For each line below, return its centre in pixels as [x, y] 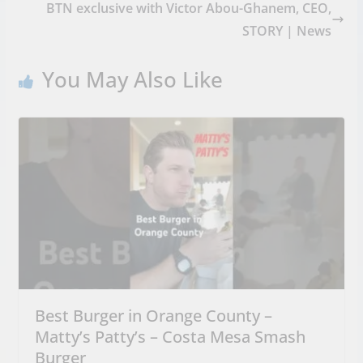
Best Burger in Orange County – [153, 315]
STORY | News [287, 31]
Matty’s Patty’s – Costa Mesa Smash [170, 336]
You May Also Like [132, 80]
